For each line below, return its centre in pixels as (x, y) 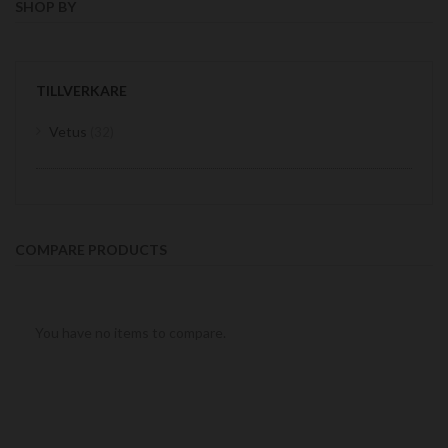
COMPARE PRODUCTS (91, 249)
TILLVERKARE (81, 90)
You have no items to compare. (130, 332)
